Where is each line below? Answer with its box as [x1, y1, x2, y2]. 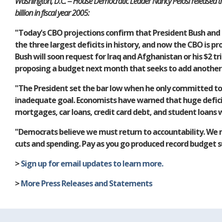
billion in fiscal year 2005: [15, 7, 89, 18]
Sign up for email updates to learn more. [21, 158, 163, 169]
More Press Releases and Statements [21, 178, 152, 189]
